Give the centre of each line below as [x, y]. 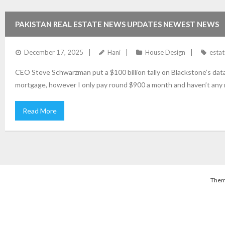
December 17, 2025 [54, 52]
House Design [165, 52]
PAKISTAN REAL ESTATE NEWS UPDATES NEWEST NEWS [117, 24]
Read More [40, 111]
